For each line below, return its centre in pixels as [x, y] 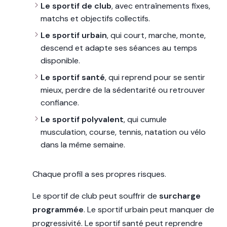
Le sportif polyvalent [82, 120]
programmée [58, 210]
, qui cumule [145, 120]
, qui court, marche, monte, [156, 35]
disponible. [60, 61]
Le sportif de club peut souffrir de [96, 196]
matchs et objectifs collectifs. [95, 19]
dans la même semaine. [83, 145]
